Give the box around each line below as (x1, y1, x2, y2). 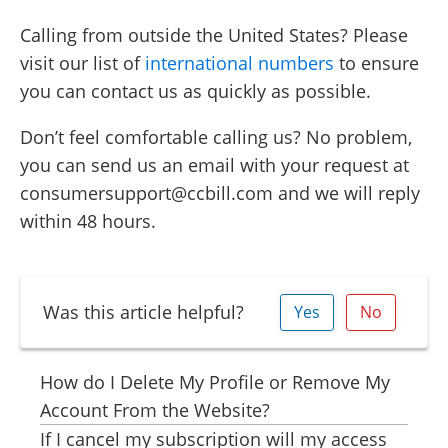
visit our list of (20, 51, 145, 75)
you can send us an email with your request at (20, 153, 409, 177)
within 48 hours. (20, 209, 156, 233)
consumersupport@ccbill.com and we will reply (20, 181, 420, 205)
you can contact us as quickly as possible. (20, 79, 371, 103)
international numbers (145, 51, 334, 75)
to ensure (334, 51, 419, 75)
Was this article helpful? (42, 299, 244, 324)
